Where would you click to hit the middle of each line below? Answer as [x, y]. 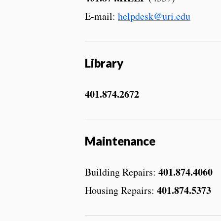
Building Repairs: [122, 172]
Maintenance [120, 141]
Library [104, 63]
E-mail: [101, 16]
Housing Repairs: [121, 190]
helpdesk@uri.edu [154, 16]
